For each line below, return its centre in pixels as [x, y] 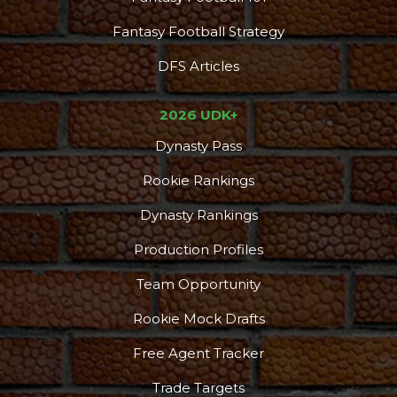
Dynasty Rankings [198, 214]
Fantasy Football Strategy [198, 31]
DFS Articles [198, 66]
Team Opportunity [198, 284]
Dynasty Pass [198, 145]
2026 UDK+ [198, 114]
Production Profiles [198, 249]
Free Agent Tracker [198, 353]
